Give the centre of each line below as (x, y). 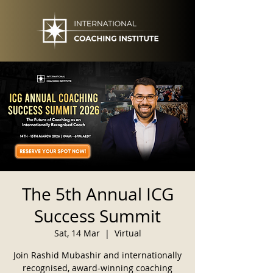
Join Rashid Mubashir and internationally (97, 255)
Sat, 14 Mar (77, 233)
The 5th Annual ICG (97, 194)
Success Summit (97, 216)
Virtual (128, 233)
